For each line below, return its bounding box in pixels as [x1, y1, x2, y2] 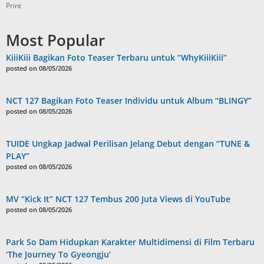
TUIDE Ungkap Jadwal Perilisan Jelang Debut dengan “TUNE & [6, 137, 250, 149]
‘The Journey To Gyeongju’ [6, 248, 111, 260]
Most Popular [6, 29, 105, 51]
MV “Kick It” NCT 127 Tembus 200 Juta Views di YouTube [6, 193, 230, 204]
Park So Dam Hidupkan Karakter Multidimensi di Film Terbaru [6, 236, 255, 247]
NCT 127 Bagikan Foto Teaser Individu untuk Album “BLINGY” [6, 94, 252, 106]
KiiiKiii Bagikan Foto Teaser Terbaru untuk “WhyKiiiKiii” [6, 51, 227, 63]
